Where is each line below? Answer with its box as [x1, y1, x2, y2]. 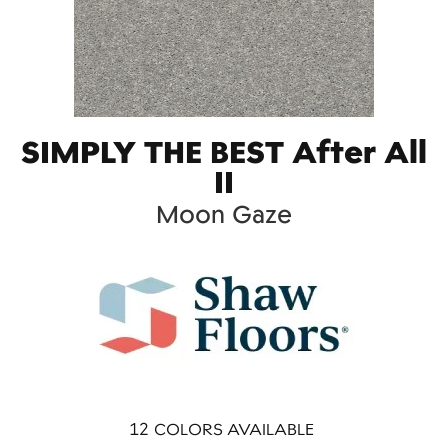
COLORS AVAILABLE [154, 419, 314, 439]
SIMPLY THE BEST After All [21, 132, 427, 171]
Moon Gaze [156, 198, 292, 229]
